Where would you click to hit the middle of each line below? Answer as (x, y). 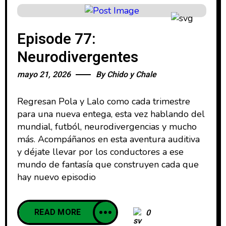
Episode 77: (56, 40)
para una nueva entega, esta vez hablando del (111, 114)
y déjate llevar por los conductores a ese (100, 152)
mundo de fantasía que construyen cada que (108, 165)
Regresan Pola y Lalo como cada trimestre (104, 102)
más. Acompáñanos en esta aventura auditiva (108, 139)
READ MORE (58, 213)
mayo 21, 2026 (44, 75)
